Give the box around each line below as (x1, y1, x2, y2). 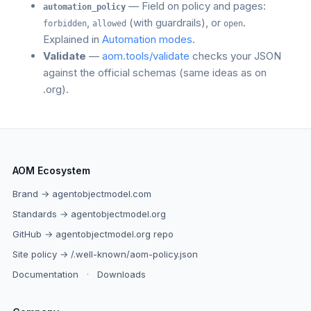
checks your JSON (189, 49, 281, 62)
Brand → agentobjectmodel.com (12, 188, 151, 199)
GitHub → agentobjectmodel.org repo (12, 228, 174, 239)
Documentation (12, 269, 78, 280)
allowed (92, 19, 126, 28)
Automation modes (101, 33, 192, 46)
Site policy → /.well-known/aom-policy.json (12, 249, 198, 260)
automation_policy (42, 2, 126, 12)
